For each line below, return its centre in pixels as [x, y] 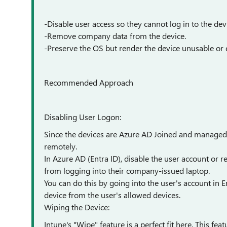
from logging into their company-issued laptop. [127, 171]
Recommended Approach [89, 82]
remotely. [61, 146]
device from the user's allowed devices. [112, 195]
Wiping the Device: [77, 207]
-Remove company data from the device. [115, 36]
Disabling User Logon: [83, 117]
